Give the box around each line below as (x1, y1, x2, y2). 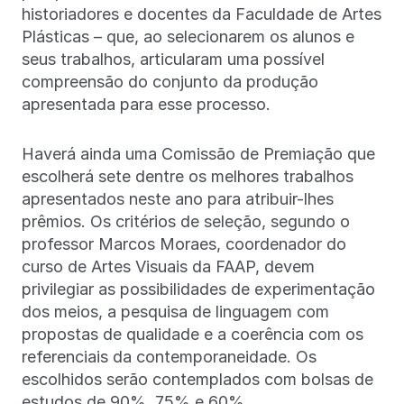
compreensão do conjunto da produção (22, 72, 318, 91)
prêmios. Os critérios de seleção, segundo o (22, 212, 350, 231)
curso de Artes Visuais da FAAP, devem (22, 257, 315, 276)
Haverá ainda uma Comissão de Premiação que (22, 144, 375, 163)
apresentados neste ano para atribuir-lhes (22, 189, 334, 208)
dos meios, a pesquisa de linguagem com (22, 302, 329, 321)
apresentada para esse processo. (22, 95, 271, 114)
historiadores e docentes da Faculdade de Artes (22, 5, 381, 23)
